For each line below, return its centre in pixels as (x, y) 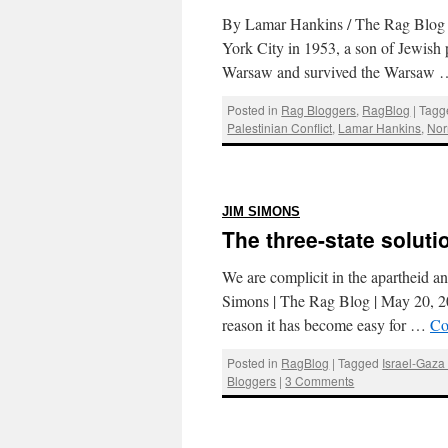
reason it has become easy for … (326, 324)
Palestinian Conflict (280, 128)
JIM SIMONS (261, 211)
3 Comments (320, 380)
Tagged (359, 362)
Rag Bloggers (319, 110)
